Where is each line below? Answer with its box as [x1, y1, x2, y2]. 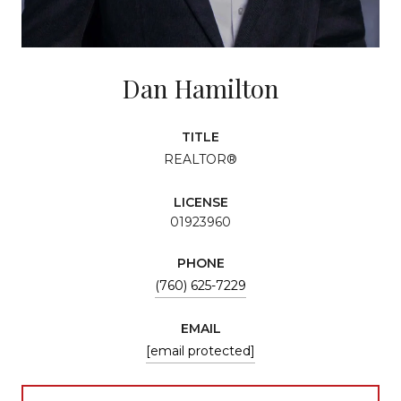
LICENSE [173, 193, 228, 210]
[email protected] [146, 342, 255, 359]
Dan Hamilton [122, 71, 279, 105]
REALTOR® [164, 150, 237, 167]
